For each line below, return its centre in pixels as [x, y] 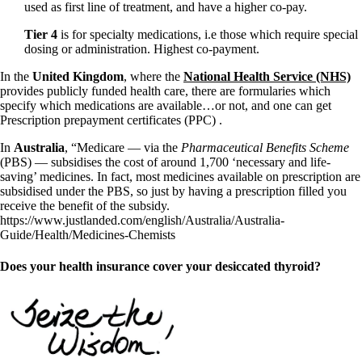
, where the [154, 77]
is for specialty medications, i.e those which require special [208, 35]
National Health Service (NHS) [267, 77]
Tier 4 [41, 35]
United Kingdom [78, 77]
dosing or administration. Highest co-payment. [142, 49]
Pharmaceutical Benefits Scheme [265, 148]
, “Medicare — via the [123, 148]
